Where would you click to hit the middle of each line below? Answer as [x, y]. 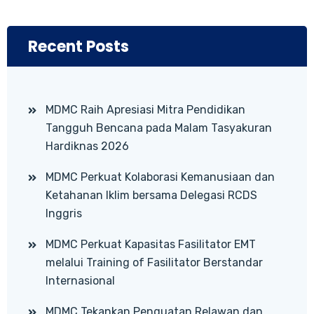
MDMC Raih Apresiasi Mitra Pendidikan [145, 109]
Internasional [80, 280]
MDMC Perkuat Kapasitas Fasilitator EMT [151, 244]
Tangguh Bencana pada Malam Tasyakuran [159, 128]
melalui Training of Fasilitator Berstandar [154, 262]
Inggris [64, 213]
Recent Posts [78, 46]
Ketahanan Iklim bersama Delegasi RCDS [151, 195]
